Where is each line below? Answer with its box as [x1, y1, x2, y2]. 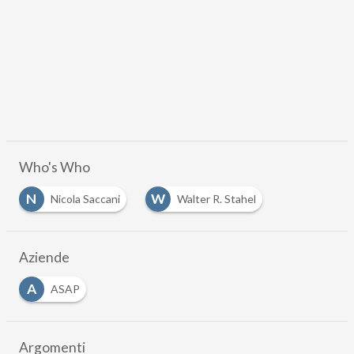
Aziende [18, 249, 70, 266]
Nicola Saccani [50, 192, 120, 206]
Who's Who [18, 159, 90, 176]
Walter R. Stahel [176, 192, 256, 206]
